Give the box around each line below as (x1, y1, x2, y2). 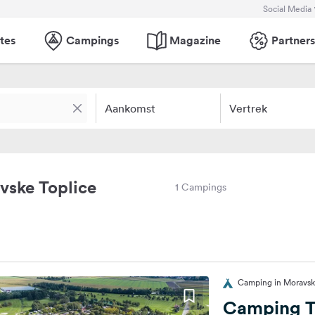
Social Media (263, 2, 311, 15)
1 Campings (175, 181, 226, 193)
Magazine (169, 32, 221, 48)
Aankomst (105, 101, 155, 115)
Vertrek (229, 101, 267, 115)
